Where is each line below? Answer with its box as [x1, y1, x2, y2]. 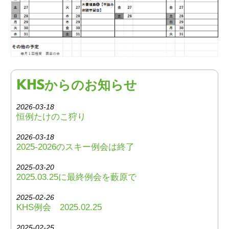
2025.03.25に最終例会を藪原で [16, 172, 136, 182]
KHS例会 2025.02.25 [16, 202, 102, 212]
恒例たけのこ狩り [16, 111, 86, 122]
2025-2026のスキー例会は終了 [16, 142, 134, 152]
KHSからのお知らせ [16, 78, 137, 95]
